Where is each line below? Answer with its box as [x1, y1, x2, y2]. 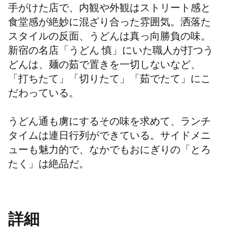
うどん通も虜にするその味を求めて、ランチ [8, 118, 211, 129]
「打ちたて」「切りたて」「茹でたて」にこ [8, 75, 211, 86]
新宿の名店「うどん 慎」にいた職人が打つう [8, 47, 213, 58]
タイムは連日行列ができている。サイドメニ [8, 132, 211, 143]
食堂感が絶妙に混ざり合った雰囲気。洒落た [8, 19, 211, 29]
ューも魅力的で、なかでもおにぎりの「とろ [8, 146, 211, 157]
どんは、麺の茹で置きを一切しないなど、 [8, 61, 201, 72]
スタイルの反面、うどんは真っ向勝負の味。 [8, 33, 211, 44]
